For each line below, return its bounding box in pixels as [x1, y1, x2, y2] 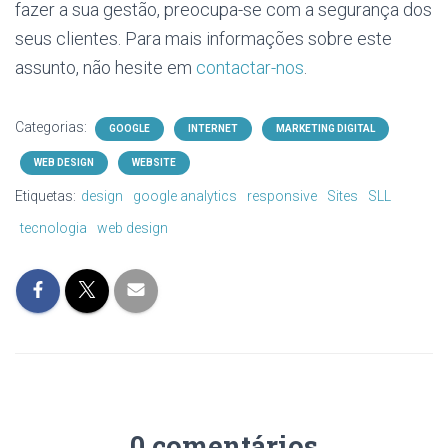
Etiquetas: [15, 188, 76, 204]
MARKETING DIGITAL [276, 123, 375, 134]
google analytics [133, 188, 237, 204]
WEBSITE [132, 157, 176, 168]
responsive [247, 188, 317, 204]
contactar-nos [192, 57, 304, 78]
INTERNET [188, 123, 238, 134]
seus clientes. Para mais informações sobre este [15, 28, 392, 49]
